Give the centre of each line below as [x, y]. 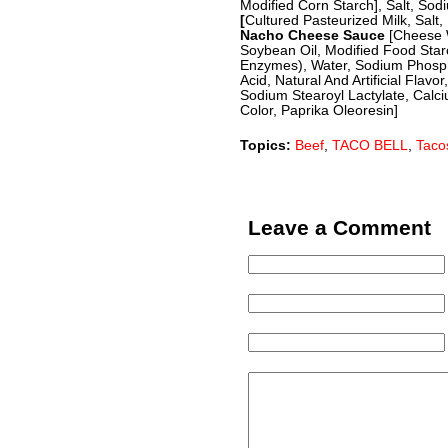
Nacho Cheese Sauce [314, 35]
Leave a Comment [339, 227]
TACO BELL [370, 145]
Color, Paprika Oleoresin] [319, 110]
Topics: [267, 145]
